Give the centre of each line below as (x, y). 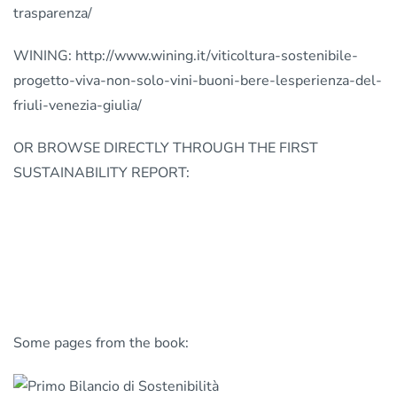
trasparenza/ (53, 13)
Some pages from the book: (101, 343)
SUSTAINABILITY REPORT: (101, 172)
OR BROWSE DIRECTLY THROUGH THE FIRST (166, 148)
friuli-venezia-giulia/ (78, 105)
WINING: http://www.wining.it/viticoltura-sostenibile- (186, 55)
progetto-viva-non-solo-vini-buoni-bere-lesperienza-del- (198, 80)
